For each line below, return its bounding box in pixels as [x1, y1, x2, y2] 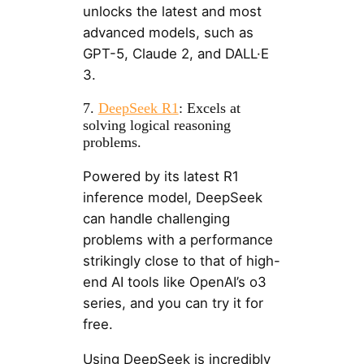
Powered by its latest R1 [82, 168, 239, 185]
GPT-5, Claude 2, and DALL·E [82, 45, 269, 62]
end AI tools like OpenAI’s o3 [82, 274, 266, 291]
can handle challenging [82, 210, 230, 227]
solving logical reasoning [82, 116, 231, 133]
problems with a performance [82, 232, 273, 249]
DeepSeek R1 [97, 99, 179, 116]
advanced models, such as [82, 24, 253, 41]
